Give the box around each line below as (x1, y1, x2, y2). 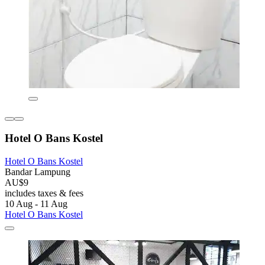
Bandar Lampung (5, 167, 70, 177)
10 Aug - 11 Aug (5, 199, 67, 209)
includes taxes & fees (5, 188, 83, 199)
